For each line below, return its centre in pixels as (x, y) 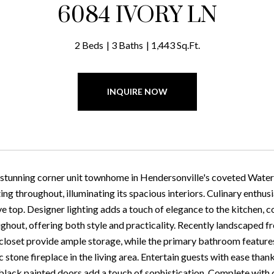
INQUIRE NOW (137, 91)
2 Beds (89, 45)
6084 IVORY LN (137, 15)
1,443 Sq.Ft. (175, 45)
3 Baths (127, 45)
